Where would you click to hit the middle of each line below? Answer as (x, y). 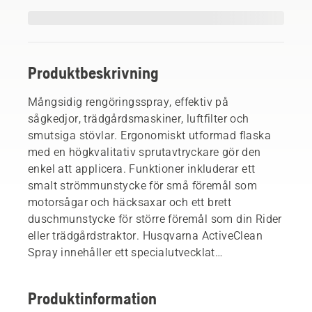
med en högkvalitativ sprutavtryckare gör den (145, 152)
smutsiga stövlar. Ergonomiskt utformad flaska (149, 135)
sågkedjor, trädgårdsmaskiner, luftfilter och (139, 118)
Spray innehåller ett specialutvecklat (122, 252)
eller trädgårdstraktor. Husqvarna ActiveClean (145, 235)
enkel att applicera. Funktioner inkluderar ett (142, 169)
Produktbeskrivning (93, 72)
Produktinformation (92, 298)
